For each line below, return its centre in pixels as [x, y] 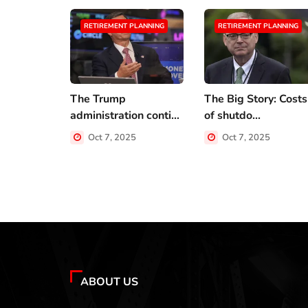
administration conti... [125, 116]
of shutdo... [232, 116]
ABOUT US [109, 282]
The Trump [98, 99]
